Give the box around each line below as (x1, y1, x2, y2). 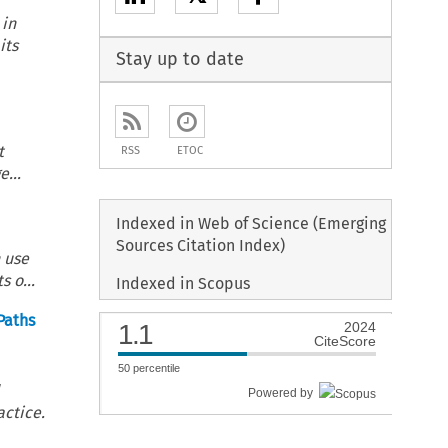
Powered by (247, 386, 319, 401)
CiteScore (313, 333, 376, 350)
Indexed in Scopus (116, 274, 251, 294)
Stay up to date (116, 47, 245, 70)
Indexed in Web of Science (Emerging (116, 214, 387, 234)
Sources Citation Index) (116, 236, 286, 256)
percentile (129, 362, 180, 375)
